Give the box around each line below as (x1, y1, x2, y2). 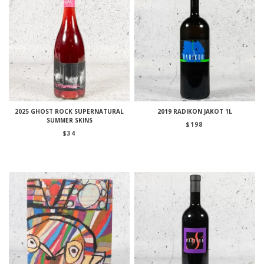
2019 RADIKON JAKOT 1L (157, 107, 232, 116)
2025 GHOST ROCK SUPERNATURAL (15, 107, 124, 116)
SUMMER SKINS (46, 116, 93, 125)
